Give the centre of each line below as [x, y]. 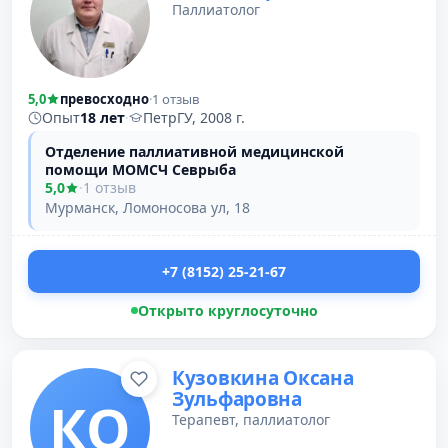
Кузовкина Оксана [263, 378]
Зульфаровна [237, 399]
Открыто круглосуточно [227, 310]
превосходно [104, 99]
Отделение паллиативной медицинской [194, 151]
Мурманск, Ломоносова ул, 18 [147, 207]
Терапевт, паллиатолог [251, 419]
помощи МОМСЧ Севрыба [140, 169]
